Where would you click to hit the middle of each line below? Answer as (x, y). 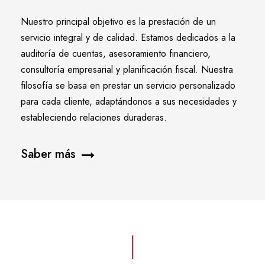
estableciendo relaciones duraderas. (94, 118)
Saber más (48, 154)
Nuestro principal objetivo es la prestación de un (118, 22)
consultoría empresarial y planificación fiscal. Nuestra (127, 70)
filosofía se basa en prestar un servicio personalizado (128, 86)
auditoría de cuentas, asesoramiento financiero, (116, 54)
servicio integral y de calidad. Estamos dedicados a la (128, 38)
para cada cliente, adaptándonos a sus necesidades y (129, 102)
